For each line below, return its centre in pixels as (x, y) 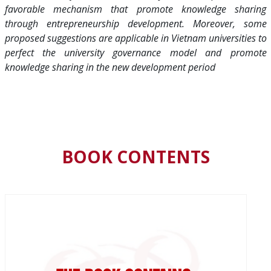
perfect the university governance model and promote (135, 52)
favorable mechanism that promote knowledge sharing (135, 9)
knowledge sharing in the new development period (110, 67)
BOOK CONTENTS (135, 156)
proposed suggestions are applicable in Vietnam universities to (135, 38)
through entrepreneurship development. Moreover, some (135, 23)
